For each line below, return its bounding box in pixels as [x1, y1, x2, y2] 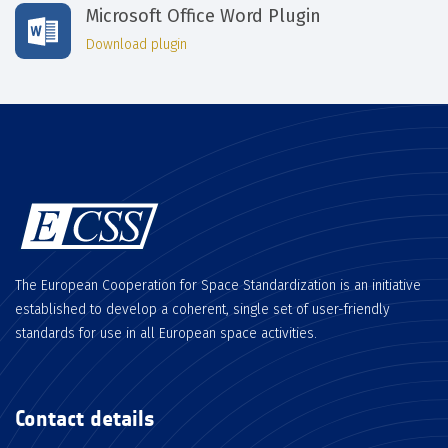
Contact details [15, 404, 155, 432]
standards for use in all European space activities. [15, 324, 317, 342]
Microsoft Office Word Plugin [86, 4, 321, 27]
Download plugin [86, 35, 187, 53]
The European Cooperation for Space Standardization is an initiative [15, 276, 421, 294]
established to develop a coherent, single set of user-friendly [15, 300, 390, 318]
